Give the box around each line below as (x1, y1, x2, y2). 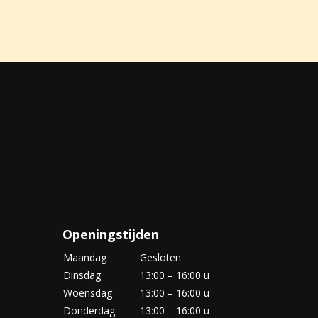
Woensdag (62, 285, 112, 300)
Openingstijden (62, 225, 159, 243)
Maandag (62, 250, 106, 264)
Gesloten (139, 250, 181, 264)
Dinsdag (62, 268, 101, 282)
